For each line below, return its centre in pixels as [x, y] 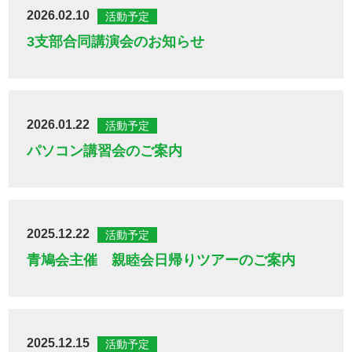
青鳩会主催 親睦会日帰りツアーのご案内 [161, 260]
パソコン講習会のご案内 [105, 151]
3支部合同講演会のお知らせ [116, 42]
